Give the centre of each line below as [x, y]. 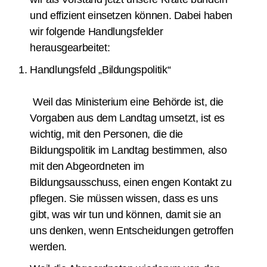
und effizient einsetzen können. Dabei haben [131, 15]
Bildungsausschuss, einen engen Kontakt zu [131, 182]
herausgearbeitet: [70, 48]
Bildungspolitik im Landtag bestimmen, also [128, 150]
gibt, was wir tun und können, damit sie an [125, 215]
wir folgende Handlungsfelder [97, 32]
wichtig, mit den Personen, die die [107, 134]
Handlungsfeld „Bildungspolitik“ [100, 70]
